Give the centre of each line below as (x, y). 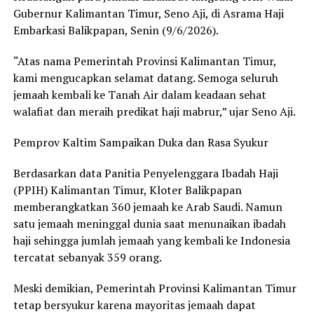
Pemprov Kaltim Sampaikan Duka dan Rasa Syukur (141, 143)
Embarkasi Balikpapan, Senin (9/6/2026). (116, 30)
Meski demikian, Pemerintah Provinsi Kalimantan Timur (155, 288)
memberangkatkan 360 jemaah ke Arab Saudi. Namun (148, 207)
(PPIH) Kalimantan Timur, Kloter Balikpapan (127, 190)
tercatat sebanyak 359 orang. (87, 258)
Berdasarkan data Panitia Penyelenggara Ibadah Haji (145, 173)
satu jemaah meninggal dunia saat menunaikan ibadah (149, 224)
